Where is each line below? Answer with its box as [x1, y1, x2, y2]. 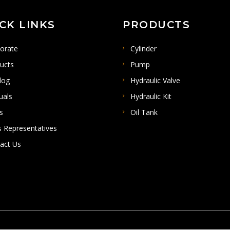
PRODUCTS [123, 18, 190, 31]
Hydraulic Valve [130, 75, 180, 86]
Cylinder [130, 44, 157, 54]
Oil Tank [130, 107, 158, 118]
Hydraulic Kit [130, 91, 171, 102]
